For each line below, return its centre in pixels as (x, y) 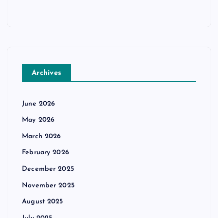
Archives (47, 73)
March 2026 (42, 136)
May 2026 (38, 120)
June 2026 (39, 104)
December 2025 (48, 169)
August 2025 (43, 202)
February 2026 (45, 153)
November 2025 (48, 185)
